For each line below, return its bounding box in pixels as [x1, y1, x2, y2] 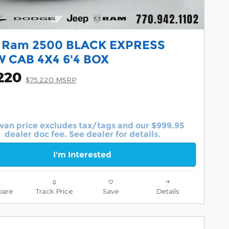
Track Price [35, 186, 73, 195]
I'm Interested [53, 149, 111, 159]
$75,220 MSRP [26, 75, 76, 84]
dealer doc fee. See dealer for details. [4, 129, 161, 139]
